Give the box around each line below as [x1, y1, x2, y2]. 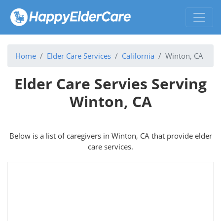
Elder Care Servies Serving [14, 73, 207, 94]
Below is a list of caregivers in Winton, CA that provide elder [9, 130, 212, 141]
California [122, 50, 154, 61]
